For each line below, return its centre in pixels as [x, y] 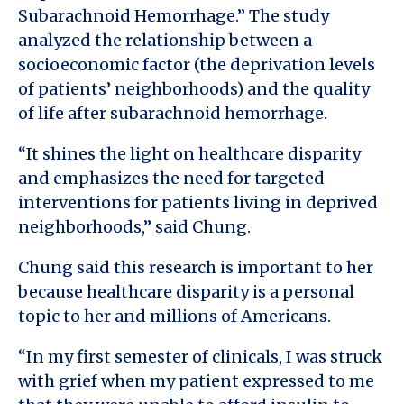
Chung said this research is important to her [196, 267]
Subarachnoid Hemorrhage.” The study [174, 15]
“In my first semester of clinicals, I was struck [200, 356]
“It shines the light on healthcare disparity [189, 153]
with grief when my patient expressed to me [196, 381]
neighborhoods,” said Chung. [134, 226]
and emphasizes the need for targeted [171, 178]
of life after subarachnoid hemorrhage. [173, 113]
